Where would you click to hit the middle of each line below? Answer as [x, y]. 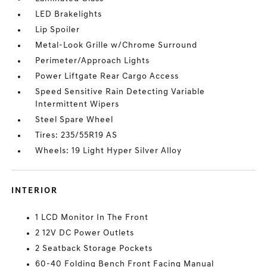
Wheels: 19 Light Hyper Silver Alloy [109, 151]
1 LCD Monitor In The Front [92, 218]
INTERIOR [35, 191]
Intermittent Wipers [77, 105]
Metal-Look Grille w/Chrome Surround [117, 46]
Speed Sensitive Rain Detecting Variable [120, 92]
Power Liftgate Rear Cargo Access [107, 77]
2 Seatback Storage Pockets [94, 249]
